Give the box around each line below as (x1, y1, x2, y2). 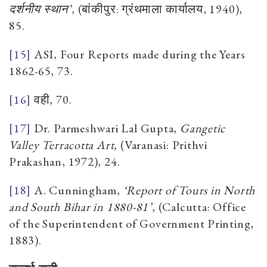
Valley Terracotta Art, (9, 136, 120, 153)
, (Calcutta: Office (152, 198, 246, 215)
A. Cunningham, (31, 182, 123, 198)
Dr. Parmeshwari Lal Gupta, (31, 120, 180, 136)
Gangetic (179, 120, 226, 136)
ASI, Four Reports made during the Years (31, 46, 246, 62)
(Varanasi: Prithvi (120, 136, 207, 153)
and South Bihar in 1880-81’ (9, 198, 153, 215)
